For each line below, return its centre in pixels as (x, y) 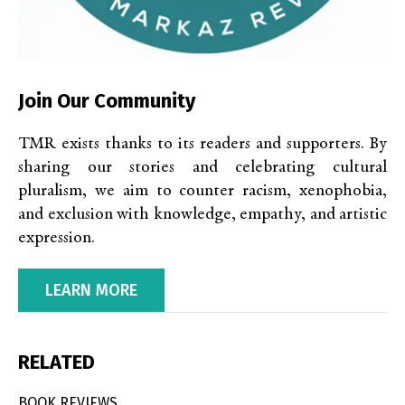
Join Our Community (107, 101)
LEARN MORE (91, 291)
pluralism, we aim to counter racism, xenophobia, (202, 192)
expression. (57, 239)
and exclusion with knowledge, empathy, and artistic (202, 215)
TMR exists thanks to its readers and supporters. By (202, 145)
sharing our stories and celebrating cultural (202, 168)
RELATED (57, 363)
